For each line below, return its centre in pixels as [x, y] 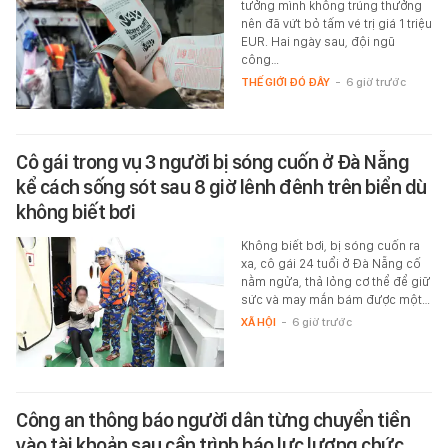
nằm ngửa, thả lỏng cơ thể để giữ [335, 282]
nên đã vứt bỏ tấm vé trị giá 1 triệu [336, 24]
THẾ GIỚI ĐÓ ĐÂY [285, 82]
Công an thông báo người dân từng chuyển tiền [213, 420]
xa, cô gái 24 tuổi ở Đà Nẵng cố [330, 264]
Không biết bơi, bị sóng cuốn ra [330, 246]
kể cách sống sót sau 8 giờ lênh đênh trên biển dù [221, 187]
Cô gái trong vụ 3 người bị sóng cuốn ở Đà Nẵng [212, 162]
